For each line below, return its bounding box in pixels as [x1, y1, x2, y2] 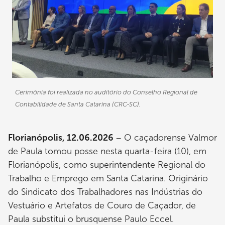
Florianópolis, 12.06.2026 [8, 132, 116, 143]
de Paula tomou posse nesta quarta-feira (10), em [8, 145, 206, 157]
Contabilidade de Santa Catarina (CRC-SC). [15, 100, 141, 108]
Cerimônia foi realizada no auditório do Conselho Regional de [15, 88, 197, 96]
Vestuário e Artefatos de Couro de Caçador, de [8, 199, 196, 211]
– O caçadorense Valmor [116, 132, 217, 143]
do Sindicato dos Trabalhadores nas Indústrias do [8, 186, 202, 197]
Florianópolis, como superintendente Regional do [8, 159, 205, 170]
